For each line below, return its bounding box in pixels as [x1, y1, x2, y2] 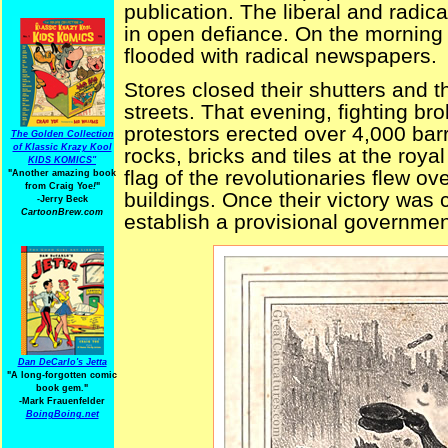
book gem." [36, 383, 88, 393]
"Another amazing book [8, 168, 116, 178]
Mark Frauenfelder [22, 396, 105, 406]
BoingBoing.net [25, 409, 99, 419]
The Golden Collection [10, 129, 114, 139]
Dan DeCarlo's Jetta [17, 357, 107, 367]
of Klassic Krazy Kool [12, 142, 112, 152]
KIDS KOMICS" [28, 155, 96, 165]
